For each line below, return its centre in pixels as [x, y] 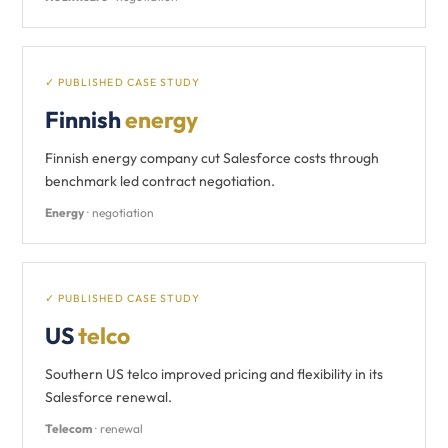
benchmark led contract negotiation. [160, 181]
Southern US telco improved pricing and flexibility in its [214, 374]
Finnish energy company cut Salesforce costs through [212, 158]
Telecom [68, 428]
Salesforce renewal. [108, 397]
